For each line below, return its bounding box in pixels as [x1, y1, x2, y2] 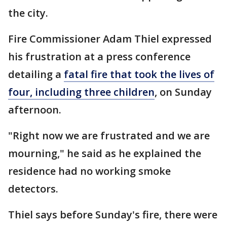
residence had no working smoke [8, 164, 171, 178]
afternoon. [8, 103, 64, 117]
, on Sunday [155, 85, 212, 99]
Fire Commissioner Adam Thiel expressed [8, 32, 212, 46]
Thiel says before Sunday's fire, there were [8, 208, 217, 222]
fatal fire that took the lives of [64, 67, 214, 82]
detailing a [8, 67, 64, 82]
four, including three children [8, 85, 155, 99]
